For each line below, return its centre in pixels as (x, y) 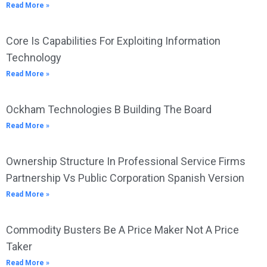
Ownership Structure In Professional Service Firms (126, 161)
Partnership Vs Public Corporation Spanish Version (125, 178)
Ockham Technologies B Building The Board (109, 109)
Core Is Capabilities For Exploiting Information (113, 41)
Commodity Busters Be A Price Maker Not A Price (122, 230)
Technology (34, 58)
